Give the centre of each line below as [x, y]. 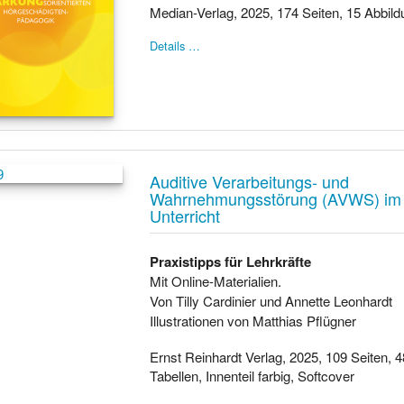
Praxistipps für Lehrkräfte [231, 262]
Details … [175, 46]
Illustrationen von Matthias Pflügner [253, 321]
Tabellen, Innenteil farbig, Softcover [252, 376]
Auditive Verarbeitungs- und [250, 181]
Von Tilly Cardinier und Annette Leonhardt [271, 301]
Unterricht [185, 215]
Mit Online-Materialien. [216, 281]
